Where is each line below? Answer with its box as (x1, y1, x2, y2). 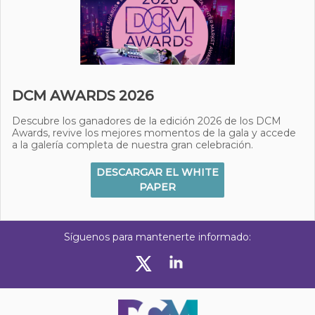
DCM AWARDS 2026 (12, 87, 153, 104)
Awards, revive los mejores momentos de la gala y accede (12, 127, 296, 139)
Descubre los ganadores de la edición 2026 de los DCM (12, 115, 281, 127)
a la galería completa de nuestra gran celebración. (12, 139, 253, 151)
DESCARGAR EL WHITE (96, 166, 219, 179)
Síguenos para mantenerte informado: (64, 231, 251, 243)
